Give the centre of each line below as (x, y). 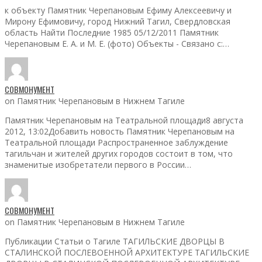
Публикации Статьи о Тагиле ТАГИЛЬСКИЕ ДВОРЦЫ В (115, 241)
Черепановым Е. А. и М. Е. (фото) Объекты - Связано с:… (117, 43)
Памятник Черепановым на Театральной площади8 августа (124, 120)
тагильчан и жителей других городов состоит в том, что (119, 153)
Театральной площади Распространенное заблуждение (116, 142)
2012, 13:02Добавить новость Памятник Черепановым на (120, 131)
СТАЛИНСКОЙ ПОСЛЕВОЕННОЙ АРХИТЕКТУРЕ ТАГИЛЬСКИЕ (127, 252)
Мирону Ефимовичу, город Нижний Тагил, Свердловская (118, 21)
